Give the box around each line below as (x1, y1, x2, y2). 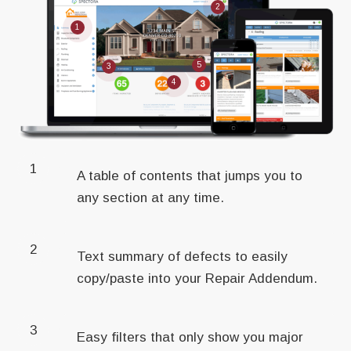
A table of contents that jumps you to (77, 168, 303, 184)
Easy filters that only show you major (77, 330, 304, 346)
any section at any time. (77, 190, 225, 206)
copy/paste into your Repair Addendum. (77, 271, 318, 287)
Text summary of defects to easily (77, 249, 288, 265)
